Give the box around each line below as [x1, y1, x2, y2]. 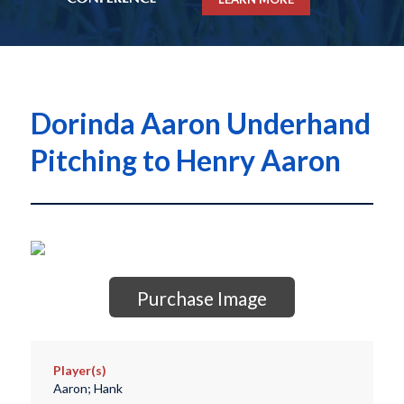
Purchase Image [136, 287, 267, 310]
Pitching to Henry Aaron [30, 142, 341, 179]
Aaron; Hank [52, 381, 123, 397]
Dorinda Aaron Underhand [30, 106, 371, 142]
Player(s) [52, 363, 106, 379]
